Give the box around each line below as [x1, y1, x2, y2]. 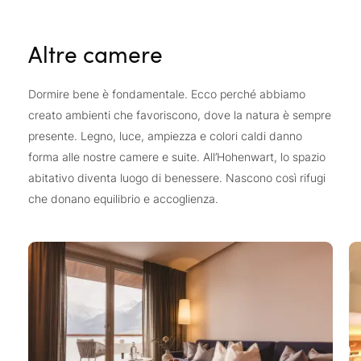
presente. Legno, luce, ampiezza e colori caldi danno [28, 129, 302, 143]
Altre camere [28, 39, 163, 70]
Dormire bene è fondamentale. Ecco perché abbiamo [28, 87, 305, 102]
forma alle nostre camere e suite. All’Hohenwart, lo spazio [28, 150, 326, 164]
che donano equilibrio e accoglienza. [28, 192, 218, 206]
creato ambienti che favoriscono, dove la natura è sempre [28, 108, 331, 122]
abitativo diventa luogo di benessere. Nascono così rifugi [28, 171, 326, 185]
